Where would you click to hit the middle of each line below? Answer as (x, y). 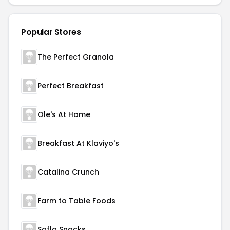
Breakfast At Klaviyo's (78, 143)
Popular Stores (51, 32)
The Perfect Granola (76, 57)
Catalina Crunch (68, 172)
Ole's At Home (64, 114)
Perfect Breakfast (71, 86)
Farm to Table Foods (76, 201)
